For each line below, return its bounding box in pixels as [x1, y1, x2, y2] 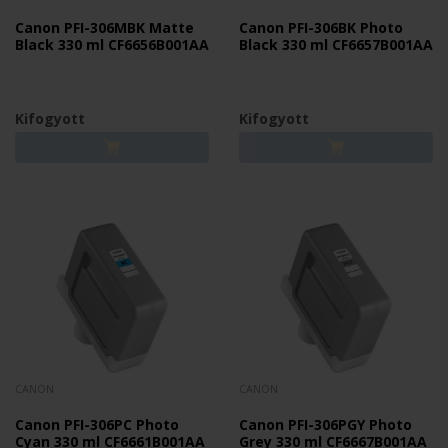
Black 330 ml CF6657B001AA [239, 35, 433, 54]
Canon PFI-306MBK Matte [15, 18, 194, 37]
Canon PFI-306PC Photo [15, 415, 179, 434]
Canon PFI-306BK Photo [239, 18, 403, 37]
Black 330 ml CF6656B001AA [15, 35, 209, 54]
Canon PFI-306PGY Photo [239, 415, 412, 434]
